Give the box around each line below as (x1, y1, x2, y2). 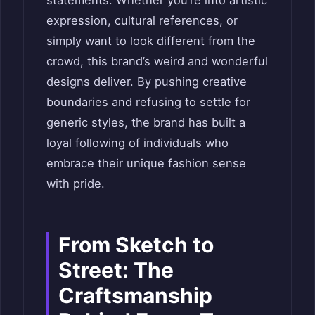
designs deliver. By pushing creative (46, 74, 247, 89)
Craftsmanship (58, 282, 212, 308)
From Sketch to (58, 231, 214, 257)
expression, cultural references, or (46, 13, 238, 27)
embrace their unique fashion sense (46, 155, 246, 170)
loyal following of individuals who (46, 135, 229, 150)
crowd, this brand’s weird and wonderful (46, 53, 268, 68)
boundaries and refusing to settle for (46, 94, 250, 109)
